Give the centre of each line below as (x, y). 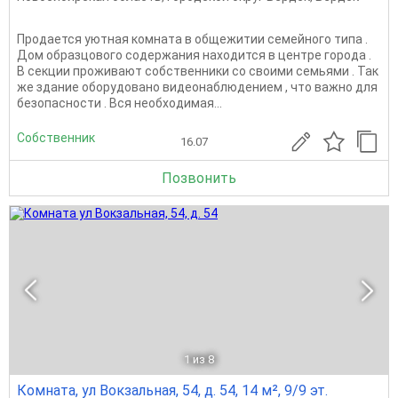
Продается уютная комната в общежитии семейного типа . (192, 39)
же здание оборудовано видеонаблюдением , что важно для (197, 87)
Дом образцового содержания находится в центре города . (194, 55)
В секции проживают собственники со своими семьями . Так (198, 71)
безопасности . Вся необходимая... (119, 103)
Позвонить (199, 178)
